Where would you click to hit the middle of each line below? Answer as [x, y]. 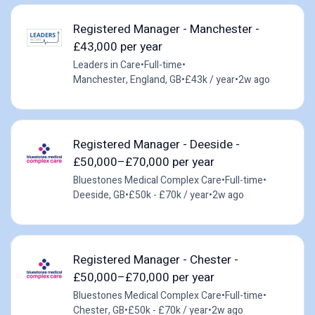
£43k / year [210, 79]
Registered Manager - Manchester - [166, 29]
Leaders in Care [107, 65]
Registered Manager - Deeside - [156, 144]
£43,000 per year [117, 46]
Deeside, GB [99, 195]
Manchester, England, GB [127, 79]
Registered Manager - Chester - [155, 259]
